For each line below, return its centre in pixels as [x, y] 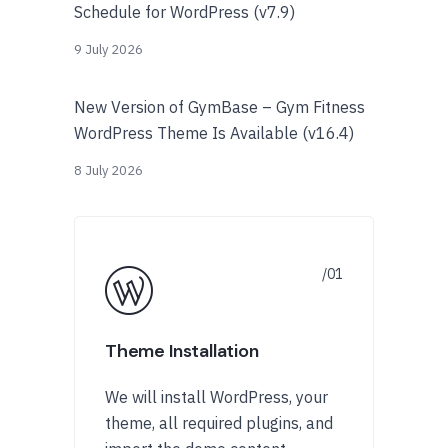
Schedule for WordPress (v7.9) [184, 12]
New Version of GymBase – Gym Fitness [219, 107]
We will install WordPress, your [216, 397]
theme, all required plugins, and [219, 423]
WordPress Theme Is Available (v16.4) [214, 133]
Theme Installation [182, 351]
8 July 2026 [108, 170]
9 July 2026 [108, 49]
